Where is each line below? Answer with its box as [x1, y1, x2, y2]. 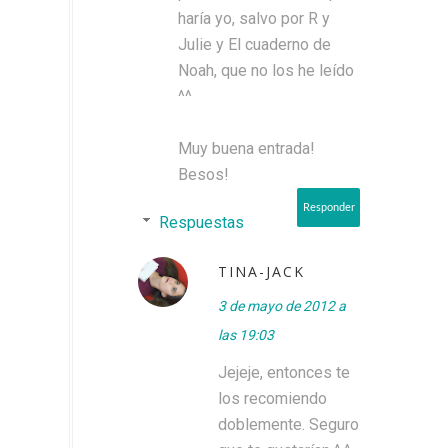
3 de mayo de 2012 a [218, 297, 346, 314]
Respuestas [158, 212, 244, 232]
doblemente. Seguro [218, 414, 359, 434]
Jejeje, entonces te [218, 362, 350, 382]
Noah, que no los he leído [178, 60, 354, 80]
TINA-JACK [218, 261, 305, 281]
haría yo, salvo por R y [178, 8, 330, 28]
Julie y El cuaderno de [178, 34, 331, 54]
